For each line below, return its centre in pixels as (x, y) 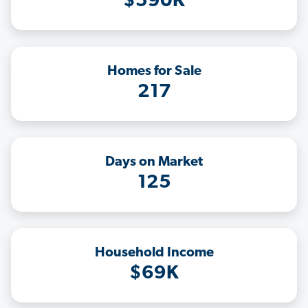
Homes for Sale (154, 72)
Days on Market (154, 163)
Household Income (154, 253)
